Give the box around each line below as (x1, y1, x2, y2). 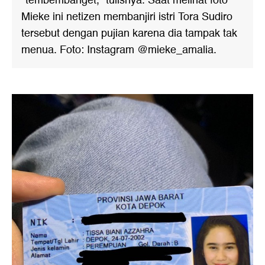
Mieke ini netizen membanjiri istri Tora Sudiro (21, 8, 232, 25)
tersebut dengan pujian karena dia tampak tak (21, 25, 237, 42)
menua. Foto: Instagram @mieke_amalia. (21, 41, 216, 59)
